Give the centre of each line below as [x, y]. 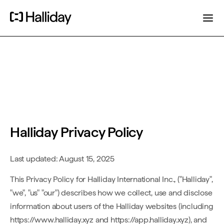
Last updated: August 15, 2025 [62, 159]
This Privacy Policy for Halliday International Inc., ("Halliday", [111, 179]
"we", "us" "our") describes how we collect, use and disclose [111, 193]
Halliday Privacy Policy [76, 132]
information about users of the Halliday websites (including [112, 206]
